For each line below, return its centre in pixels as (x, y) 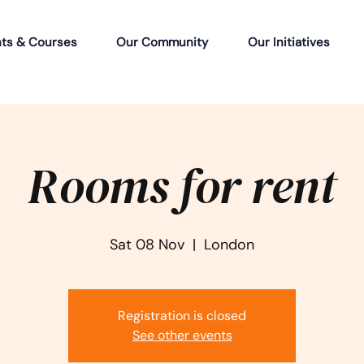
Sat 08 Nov (147, 245)
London (229, 245)
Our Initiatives (288, 42)
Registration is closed (182, 316)
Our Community (162, 42)
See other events (182, 336)
